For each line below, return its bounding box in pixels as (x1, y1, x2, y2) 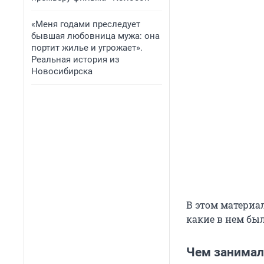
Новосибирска (31, 66, 93, 77)
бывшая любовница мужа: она (31, 31, 160, 41)
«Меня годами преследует (31, 19, 140, 29)
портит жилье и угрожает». (31, 42, 143, 53)
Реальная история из (31, 54, 120, 65)
